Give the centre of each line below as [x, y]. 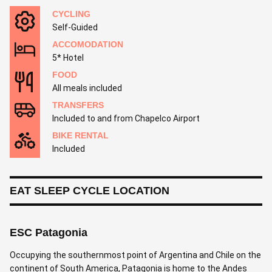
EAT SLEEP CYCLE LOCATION [90, 190]
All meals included [87, 88]
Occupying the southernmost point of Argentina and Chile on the [135, 255]
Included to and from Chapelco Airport [126, 118]
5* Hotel [68, 57]
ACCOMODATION [88, 44]
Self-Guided [75, 27]
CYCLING [71, 14]
